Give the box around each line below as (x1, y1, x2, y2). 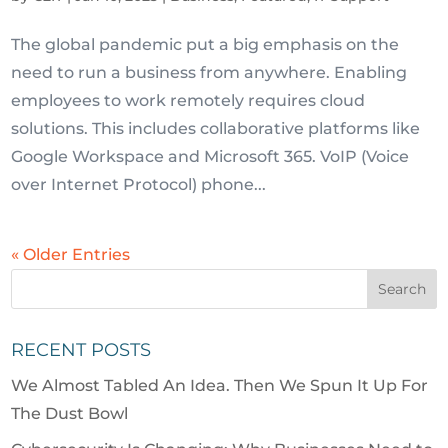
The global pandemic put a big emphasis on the (11, 35, 400, 55)
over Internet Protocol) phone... (11, 175, 267, 195)
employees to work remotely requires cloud (11, 91, 366, 111)
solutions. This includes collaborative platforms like (11, 119, 421, 139)
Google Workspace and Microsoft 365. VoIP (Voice (11, 147, 410, 167)
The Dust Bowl (11, 404, 129, 424)
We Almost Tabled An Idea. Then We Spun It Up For (11, 376, 429, 396)
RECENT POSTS (11, 339, 152, 362)
